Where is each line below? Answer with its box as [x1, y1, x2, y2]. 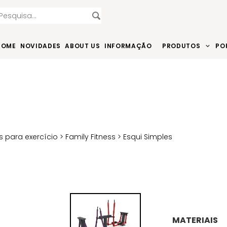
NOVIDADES [20, 42, 61, 50]
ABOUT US [65, 42, 100, 50]
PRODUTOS [162, 42, 201, 50]
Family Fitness [65, 131, 116, 142]
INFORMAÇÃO [104, 42, 152, 50]
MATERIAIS [172, 214, 218, 226]
